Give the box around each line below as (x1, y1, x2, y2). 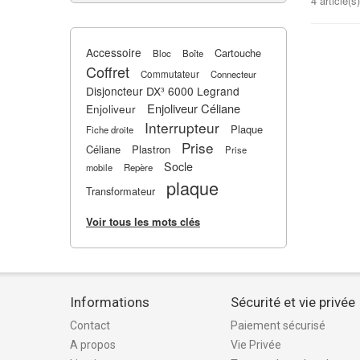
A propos (70, 338, 116, 351)
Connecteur (211, 67, 256, 80)
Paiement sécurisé (231, 319, 325, 332)
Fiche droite (86, 123, 133, 136)
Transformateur (86, 183, 155, 198)
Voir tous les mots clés (86, 214, 200, 229)
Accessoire (86, 44, 141, 60)
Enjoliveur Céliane (147, 100, 240, 117)
